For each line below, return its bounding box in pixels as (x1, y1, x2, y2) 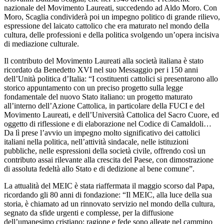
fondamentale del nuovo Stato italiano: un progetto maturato (4, 92, 192, 101)
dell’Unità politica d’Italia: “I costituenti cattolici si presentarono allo (4, 74, 218, 83)
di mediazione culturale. (4, 39, 79, 48)
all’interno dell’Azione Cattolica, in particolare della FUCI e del (4, 101, 204, 110)
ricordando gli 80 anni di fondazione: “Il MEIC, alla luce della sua (4, 190, 212, 199)
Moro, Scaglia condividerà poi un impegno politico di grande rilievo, (4, 12, 220, 21)
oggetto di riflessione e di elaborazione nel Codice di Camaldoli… (4, 119, 211, 128)
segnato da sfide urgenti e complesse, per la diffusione (4, 208, 173, 217)
